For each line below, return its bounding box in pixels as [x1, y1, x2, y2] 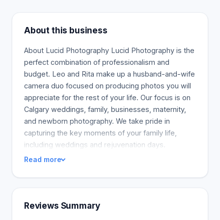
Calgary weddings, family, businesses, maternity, [24, 105, 186, 113]
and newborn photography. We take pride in [24, 117, 170, 125]
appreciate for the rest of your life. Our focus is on [24, 93, 191, 102]
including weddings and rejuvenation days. [24, 140, 165, 149]
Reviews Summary [24, 201, 100, 211]
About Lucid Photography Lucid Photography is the [24, 46, 194, 55]
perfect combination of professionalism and [24, 58, 169, 66]
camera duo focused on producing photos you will [24, 82, 191, 90]
